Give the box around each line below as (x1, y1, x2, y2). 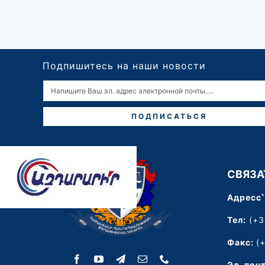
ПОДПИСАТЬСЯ (131, 112, 208, 121)
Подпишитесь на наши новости (42, 60, 206, 72)
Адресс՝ (227, 192, 264, 203)
